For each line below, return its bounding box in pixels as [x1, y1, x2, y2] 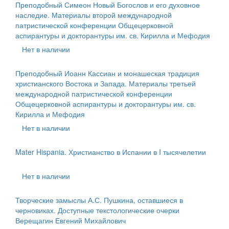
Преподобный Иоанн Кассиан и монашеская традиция [15, 68, 199, 78]
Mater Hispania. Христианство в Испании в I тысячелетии [15, 147, 206, 157]
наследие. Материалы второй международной [15, 10, 172, 20]
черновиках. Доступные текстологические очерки [15, 205, 179, 215]
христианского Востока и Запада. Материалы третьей [15, 78, 196, 88]
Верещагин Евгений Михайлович [15, 215, 126, 225]
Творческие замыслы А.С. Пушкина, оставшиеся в [15, 195, 183, 205]
